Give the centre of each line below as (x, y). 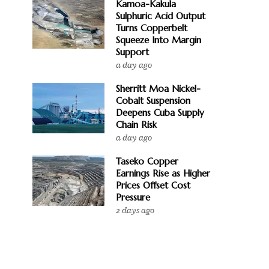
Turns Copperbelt (152, 28)
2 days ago (135, 210)
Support (132, 52)
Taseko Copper (147, 161)
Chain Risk (136, 125)
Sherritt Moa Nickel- (158, 89)
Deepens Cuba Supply (160, 113)
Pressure (133, 197)
